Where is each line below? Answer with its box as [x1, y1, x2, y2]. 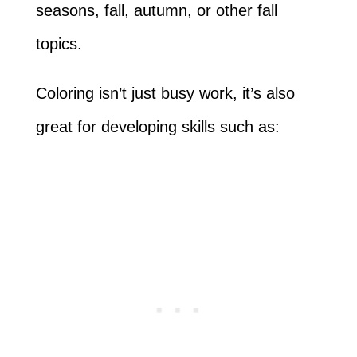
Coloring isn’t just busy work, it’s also [35, 84, 295, 102]
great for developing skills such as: [35, 117, 280, 135]
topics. [35, 34, 87, 53]
